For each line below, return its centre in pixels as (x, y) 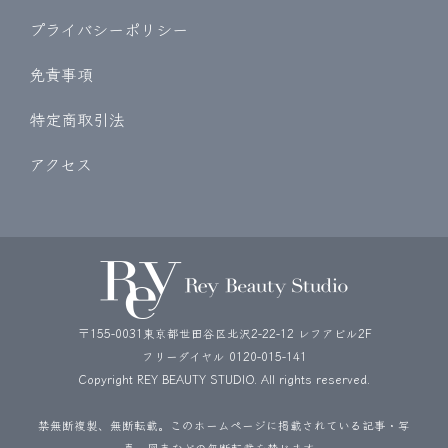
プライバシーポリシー (108, 29)
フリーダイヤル (185, 356)
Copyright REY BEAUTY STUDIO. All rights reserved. (224, 379)
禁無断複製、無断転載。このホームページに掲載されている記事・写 (224, 425)
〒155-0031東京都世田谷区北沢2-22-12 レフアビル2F (224, 333)
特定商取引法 (77, 119)
